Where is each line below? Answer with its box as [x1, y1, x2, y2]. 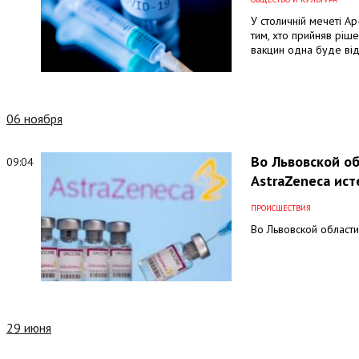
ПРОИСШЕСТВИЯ [250, 203, 311, 214]
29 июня [6, 319, 51, 336]
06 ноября [6, 111, 63, 127]
